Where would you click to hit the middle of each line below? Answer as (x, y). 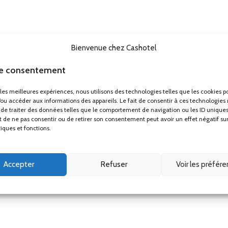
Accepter (19, 164)
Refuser (114, 164)
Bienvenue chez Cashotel (114, 48)
